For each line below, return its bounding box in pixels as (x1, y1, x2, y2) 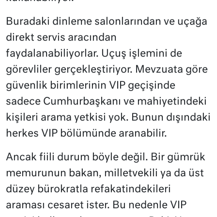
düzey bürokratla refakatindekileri (6, 185, 171, 195)
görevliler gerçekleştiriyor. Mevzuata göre (6, 65, 208, 76)
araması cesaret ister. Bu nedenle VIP (6, 201, 186, 211)
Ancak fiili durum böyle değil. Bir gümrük (6, 153, 205, 163)
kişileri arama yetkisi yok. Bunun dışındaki (6, 113, 211, 124)
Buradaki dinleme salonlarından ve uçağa (6, 17, 207, 28)
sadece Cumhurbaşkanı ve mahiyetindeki (6, 97, 207, 108)
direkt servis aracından (6, 33, 117, 44)
